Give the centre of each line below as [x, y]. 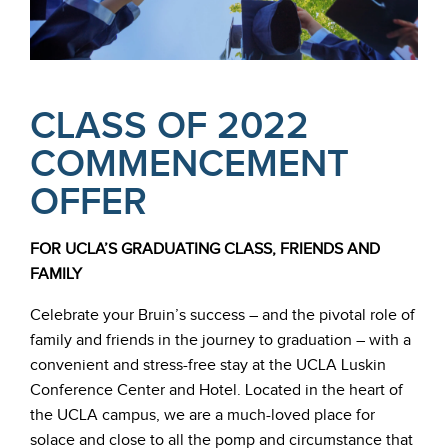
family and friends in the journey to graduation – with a [220, 340]
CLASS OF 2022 [169, 126]
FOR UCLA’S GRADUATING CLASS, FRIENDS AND [205, 249]
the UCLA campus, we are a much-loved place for [202, 415]
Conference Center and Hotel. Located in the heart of [216, 390]
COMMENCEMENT [189, 164]
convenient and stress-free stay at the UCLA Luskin [208, 365]
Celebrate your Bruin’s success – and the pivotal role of [222, 315]
